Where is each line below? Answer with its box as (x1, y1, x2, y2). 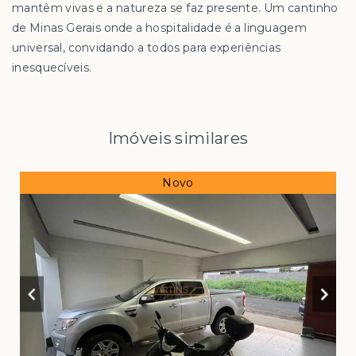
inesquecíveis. (12, 60, 92, 75)
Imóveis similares (107, 129, 249, 149)
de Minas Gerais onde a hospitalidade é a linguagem (12, 21, 307, 36)
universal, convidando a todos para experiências (12, 41, 281, 56)
